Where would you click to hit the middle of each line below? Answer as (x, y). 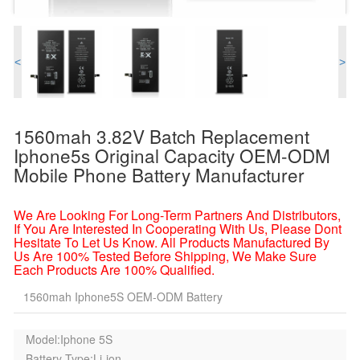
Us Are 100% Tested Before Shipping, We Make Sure (165, 256)
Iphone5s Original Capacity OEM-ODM (172, 155)
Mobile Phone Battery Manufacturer (159, 174)
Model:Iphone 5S (69, 339)
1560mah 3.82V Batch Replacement (161, 136)
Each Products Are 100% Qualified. (114, 270)
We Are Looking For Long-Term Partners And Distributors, (177, 215)
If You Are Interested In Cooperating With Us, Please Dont (177, 229)
